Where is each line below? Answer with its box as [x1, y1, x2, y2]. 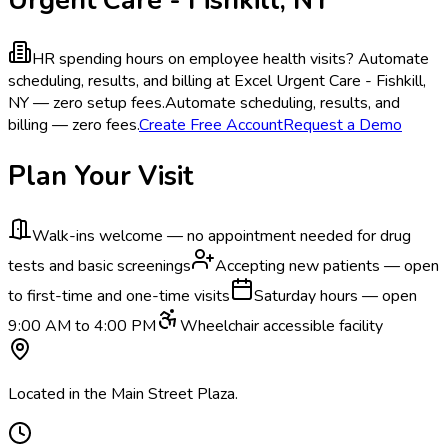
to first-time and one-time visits [8, 284, 230, 307]
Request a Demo [283, 114, 402, 137]
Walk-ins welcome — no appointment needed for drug [32, 224, 411, 247]
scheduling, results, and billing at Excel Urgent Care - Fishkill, [8, 70, 426, 93]
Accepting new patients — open [215, 254, 439, 277]
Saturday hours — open [254, 284, 417, 307]
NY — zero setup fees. [8, 92, 165, 115]
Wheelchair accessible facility [180, 314, 383, 337]
